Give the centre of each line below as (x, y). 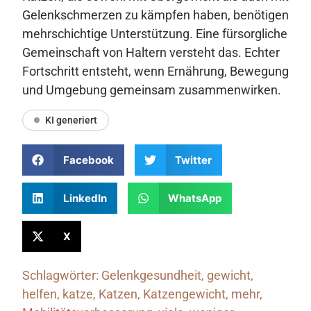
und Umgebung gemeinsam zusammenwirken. (152, 90)
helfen (40, 294)
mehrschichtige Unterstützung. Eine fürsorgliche (155, 33)
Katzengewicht (184, 294)
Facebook (88, 160)
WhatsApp (195, 198)
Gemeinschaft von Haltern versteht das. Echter (151, 52)
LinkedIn (85, 198)
